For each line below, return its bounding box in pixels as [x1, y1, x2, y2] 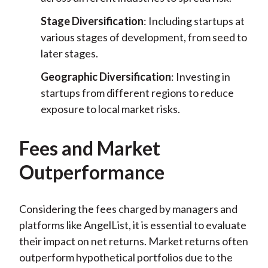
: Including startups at [143, 14, 245, 28]
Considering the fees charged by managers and [19, 202, 237, 216]
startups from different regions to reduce [40, 86, 234, 100]
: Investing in [170, 70, 230, 84]
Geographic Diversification [40, 70, 171, 84]
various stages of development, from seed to [40, 31, 247, 44]
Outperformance [19, 160, 165, 184]
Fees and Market [19, 136, 160, 160]
